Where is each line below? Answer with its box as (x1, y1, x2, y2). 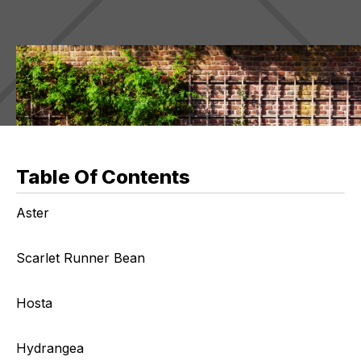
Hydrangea (16, 340, 84, 356)
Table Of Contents (16, 165, 190, 189)
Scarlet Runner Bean (16, 250, 145, 266)
